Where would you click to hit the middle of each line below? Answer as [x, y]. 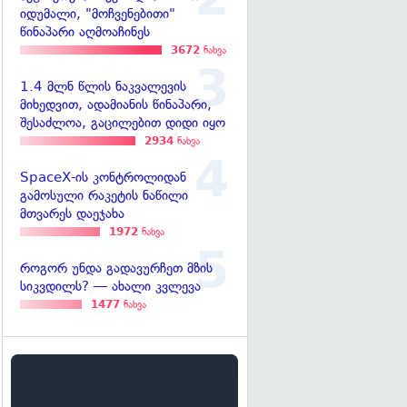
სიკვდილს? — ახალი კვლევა [110, 287]
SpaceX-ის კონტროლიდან [103, 178]
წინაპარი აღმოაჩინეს [85, 32]
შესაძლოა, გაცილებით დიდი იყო [123, 123]
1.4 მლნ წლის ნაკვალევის [103, 87]
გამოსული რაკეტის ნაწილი [104, 196]
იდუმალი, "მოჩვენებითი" [98, 14]
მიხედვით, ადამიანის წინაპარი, [116, 105]
